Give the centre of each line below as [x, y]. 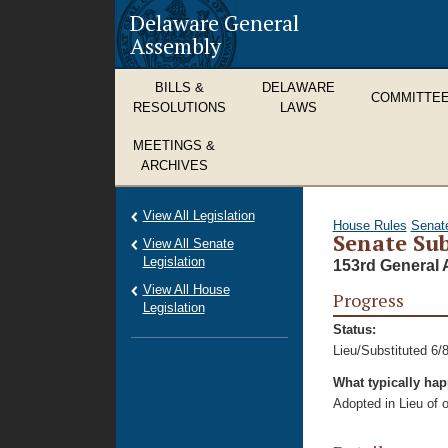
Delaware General [214, 22]
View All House [186, 289]
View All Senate [188, 243]
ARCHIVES [174, 165]
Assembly [175, 45]
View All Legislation [198, 215]
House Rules [369, 225]
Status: [354, 329]
